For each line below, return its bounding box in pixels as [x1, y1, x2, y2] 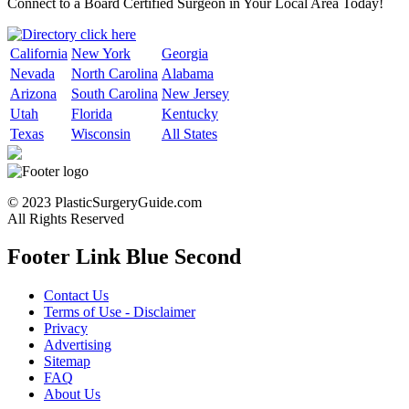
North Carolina [71, 65, 158, 81]
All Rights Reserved [7, 210, 124, 226]
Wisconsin [71, 125, 131, 142]
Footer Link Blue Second [7, 245, 241, 269]
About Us [44, 386, 100, 403]
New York [71, 45, 131, 61]
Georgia [162, 45, 208, 61]
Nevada [10, 65, 55, 81]
